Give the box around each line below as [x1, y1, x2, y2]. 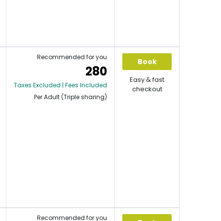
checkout [132, 84, 162, 94]
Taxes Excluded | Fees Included [14, 81, 107, 89]
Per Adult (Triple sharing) [34, 93, 107, 101]
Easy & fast [130, 75, 164, 84]
